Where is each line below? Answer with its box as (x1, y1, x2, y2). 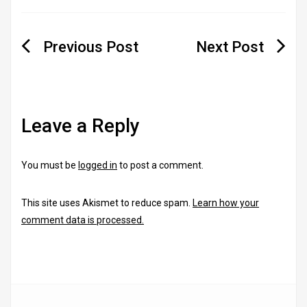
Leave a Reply (21, 114, 140, 137)
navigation (21, 55, 123, 82)
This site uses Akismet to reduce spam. (21, 197, 193, 208)
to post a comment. (117, 159, 204, 171)
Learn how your (193, 197, 259, 208)
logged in (78, 159, 117, 171)
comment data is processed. (21, 214, 144, 225)
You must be (21, 159, 78, 171)
